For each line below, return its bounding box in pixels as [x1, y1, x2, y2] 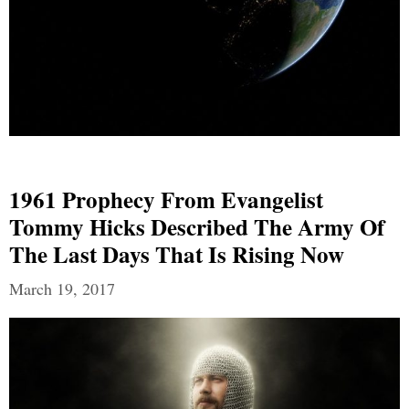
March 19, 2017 [9, 278, 115, 300]
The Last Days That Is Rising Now [9, 237, 344, 272]
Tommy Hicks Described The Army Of [9, 210, 384, 245]
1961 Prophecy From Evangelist [9, 183, 323, 217]
